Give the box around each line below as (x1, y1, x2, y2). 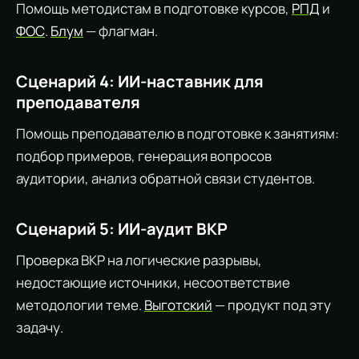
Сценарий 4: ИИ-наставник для (16, 71, 264, 92)
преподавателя (16, 91, 140, 113)
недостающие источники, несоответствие (16, 273, 290, 292)
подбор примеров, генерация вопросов (16, 147, 272, 165)
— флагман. (83, 22, 158, 40)
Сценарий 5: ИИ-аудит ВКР (16, 218, 228, 240)
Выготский (144, 296, 212, 314)
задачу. (16, 318, 63, 337)
